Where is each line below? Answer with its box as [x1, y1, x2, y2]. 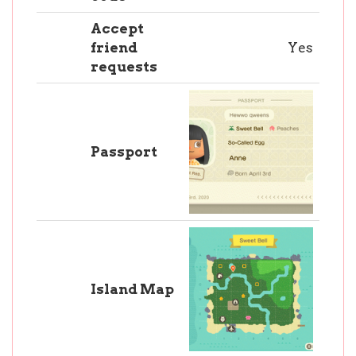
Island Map [91, 281, 174, 298]
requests [91, 59, 157, 75]
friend [91, 40, 137, 56]
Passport [91, 144, 157, 161]
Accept [91, 21, 144, 37]
